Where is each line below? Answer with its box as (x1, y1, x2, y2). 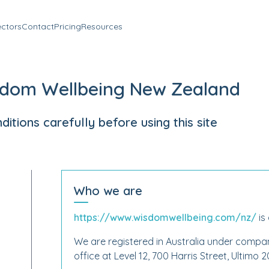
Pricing (54, 20, 81, 32)
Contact (22, 20, 54, 32)
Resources (81, 20, 122, 32)
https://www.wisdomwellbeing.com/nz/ (73, 211, 256, 223)
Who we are (73, 183, 142, 198)
